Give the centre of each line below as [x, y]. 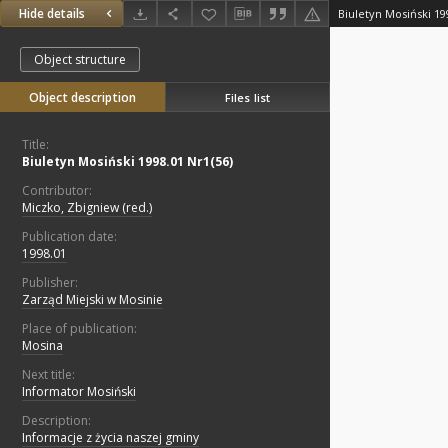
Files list [247, 97]
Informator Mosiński [79, 392]
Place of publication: [79, 329]
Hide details [52, 14]
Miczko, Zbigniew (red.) [87, 208]
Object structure [80, 60]
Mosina [42, 346]
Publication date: [69, 237]
